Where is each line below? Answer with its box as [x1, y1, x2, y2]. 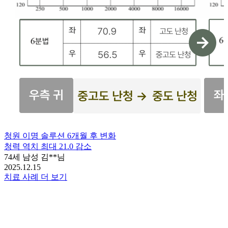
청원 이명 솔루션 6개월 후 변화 [4, 131, 116, 140]
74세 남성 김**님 [4, 152, 65, 161]
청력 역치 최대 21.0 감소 [4, 141, 92, 151]
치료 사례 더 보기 [4, 172, 67, 181]
